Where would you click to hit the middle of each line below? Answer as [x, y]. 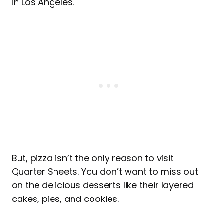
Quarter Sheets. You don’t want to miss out [105, 172]
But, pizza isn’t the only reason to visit [93, 158]
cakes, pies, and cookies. [66, 199]
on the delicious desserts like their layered [103, 185]
